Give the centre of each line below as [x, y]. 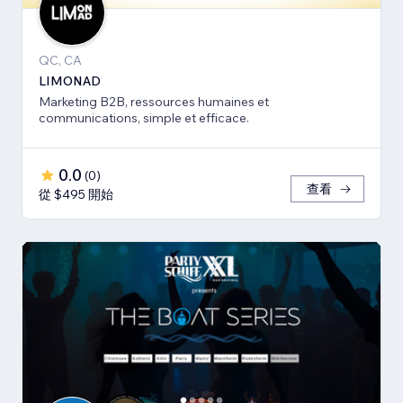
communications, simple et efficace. [144, 118]
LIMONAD [70, 81]
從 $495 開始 [76, 195]
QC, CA [60, 61]
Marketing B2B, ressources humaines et [154, 102]
